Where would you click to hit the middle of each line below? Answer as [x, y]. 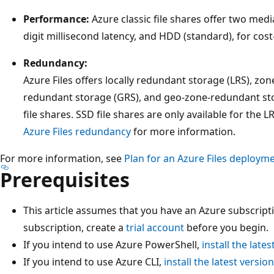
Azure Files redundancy [77, 131]
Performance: [56, 19]
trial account [155, 227]
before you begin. [226, 227]
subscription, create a [75, 227]
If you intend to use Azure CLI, [94, 261]
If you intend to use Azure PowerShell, [113, 244]
